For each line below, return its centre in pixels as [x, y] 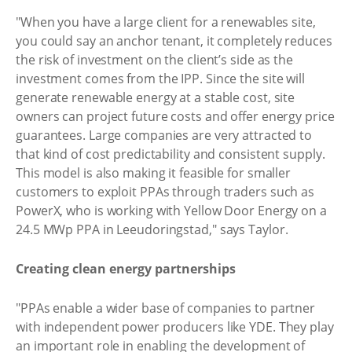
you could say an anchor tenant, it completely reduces [174, 41]
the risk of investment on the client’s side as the [154, 60]
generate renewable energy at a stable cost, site [156, 97]
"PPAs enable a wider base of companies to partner [166, 308]
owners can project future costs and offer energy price [175, 116]
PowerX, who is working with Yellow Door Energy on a [171, 211]
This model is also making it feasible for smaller [154, 173]
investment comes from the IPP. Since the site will [160, 79]
